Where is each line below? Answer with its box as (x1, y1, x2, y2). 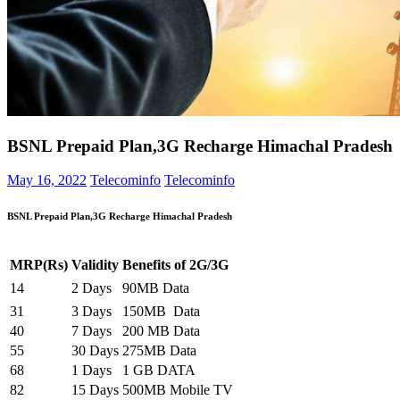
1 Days (71, 362, 112, 379)
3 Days (71, 304, 112, 320)
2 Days (71, 280, 112, 296)
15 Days (71, 382, 119, 398)
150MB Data (122, 304, 200, 320)
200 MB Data (122, 323, 200, 339)
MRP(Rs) (10, 257, 68, 273)
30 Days (71, 343, 119, 359)
